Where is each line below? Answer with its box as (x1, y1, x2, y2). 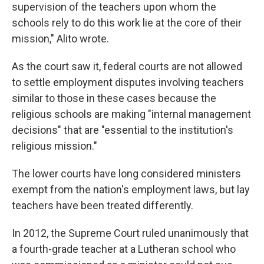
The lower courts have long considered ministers (12, 167, 241, 180)
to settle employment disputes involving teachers (12, 76, 244, 88)
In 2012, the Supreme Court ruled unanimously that (12, 227, 249, 239)
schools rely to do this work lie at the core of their (12, 16, 242, 29)
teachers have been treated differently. (12, 199, 193, 212)
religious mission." (12, 140, 97, 152)
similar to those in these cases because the (12, 92, 216, 104)
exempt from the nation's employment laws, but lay (12, 183, 250, 196)
